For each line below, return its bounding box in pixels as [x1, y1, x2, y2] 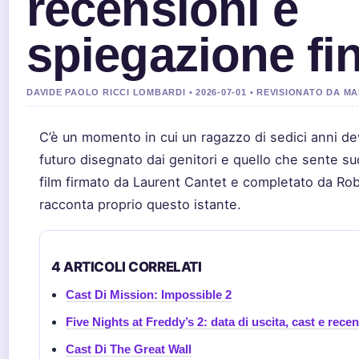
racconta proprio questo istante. [39, 196, 241, 212]
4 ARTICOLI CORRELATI [51, 259, 202, 275]
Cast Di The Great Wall [66, 342, 192, 356]
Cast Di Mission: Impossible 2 [66, 288, 232, 301]
